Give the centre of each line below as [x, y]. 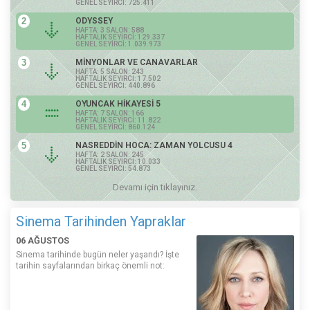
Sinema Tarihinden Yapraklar [101, 221]
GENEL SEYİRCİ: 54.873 [113, 168]
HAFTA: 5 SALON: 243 [110, 71]
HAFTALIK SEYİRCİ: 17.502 [118, 78]
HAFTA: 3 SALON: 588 [110, 30]
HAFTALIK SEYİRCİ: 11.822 [118, 120]
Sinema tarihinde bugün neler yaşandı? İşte [98, 254]
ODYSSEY [94, 20]
